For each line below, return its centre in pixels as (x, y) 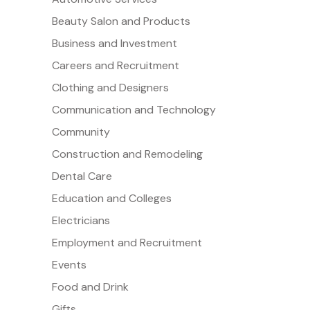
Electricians (81, 220)
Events (69, 265)
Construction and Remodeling (127, 154)
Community (81, 132)
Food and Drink (90, 287)
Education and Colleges (111, 198)
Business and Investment (114, 43)
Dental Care (82, 176)
